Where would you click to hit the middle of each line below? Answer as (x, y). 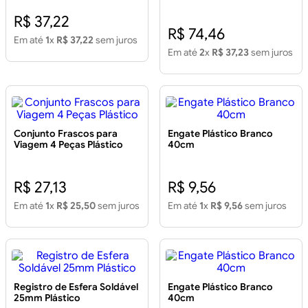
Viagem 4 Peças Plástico (68, 145)
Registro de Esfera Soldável (76, 287)
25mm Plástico (47, 298)
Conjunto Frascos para (66, 134)
